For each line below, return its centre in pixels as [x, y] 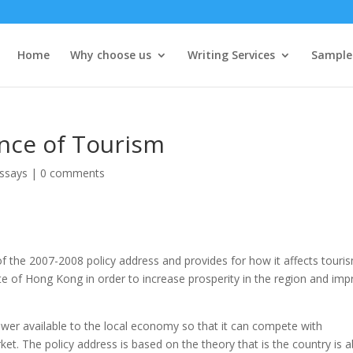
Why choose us [110, 55]
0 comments [73, 173]
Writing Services [231, 55]
